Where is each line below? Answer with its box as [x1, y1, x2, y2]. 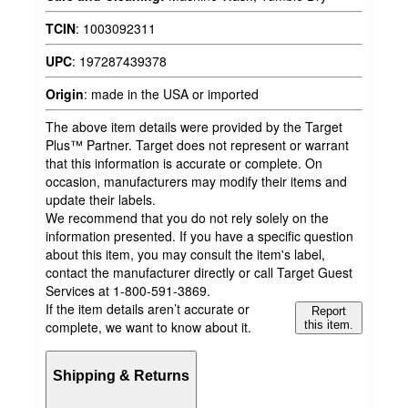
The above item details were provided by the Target [46, 117, 342, 137]
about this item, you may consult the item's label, [46, 245, 325, 264]
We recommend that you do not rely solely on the [46, 209, 329, 228]
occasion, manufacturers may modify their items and [46, 172, 347, 191]
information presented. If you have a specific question [46, 227, 353, 246]
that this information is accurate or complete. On [46, 154, 322, 173]
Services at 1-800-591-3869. [46, 281, 210, 301]
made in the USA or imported [91, 85, 259, 104]
